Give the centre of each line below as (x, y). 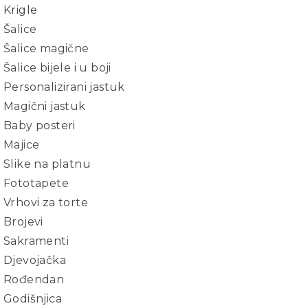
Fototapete (36, 183)
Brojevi (23, 222)
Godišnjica (33, 299)
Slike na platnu (47, 164)
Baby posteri (40, 125)
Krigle (21, 10)
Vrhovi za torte (46, 202)
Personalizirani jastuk (64, 87)
